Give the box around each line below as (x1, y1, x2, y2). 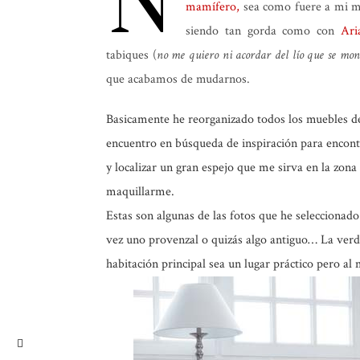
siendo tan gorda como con (186, 22, 341, 39)
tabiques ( (106, 47, 157, 63)
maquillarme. (106, 183, 174, 200)
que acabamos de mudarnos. (106, 71, 250, 88)
